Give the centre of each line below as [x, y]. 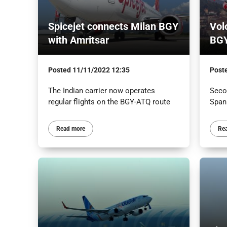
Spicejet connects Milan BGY [113, 26]
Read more [70, 128]
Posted [60, 70]
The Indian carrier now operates [101, 90]
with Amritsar [78, 40]
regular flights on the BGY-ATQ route [109, 102]
